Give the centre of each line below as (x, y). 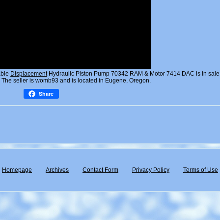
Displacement (29, 74)
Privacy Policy (151, 170)
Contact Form (100, 170)
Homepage (17, 170)
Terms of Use (200, 170)
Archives (57, 170)
